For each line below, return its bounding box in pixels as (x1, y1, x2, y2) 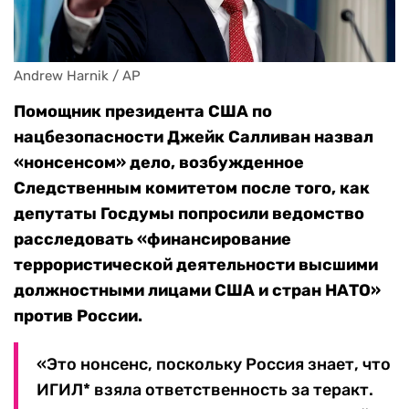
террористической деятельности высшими (14, 255, 378, 276)
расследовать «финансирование (14, 229, 291, 250)
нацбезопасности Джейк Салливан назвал (14, 127, 373, 148)
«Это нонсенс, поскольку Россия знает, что (37, 354, 391, 375)
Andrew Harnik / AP (14, 68, 141, 85)
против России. (14, 306, 142, 327)
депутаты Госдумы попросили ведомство (14, 204, 364, 225)
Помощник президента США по (14, 101, 272, 122)
